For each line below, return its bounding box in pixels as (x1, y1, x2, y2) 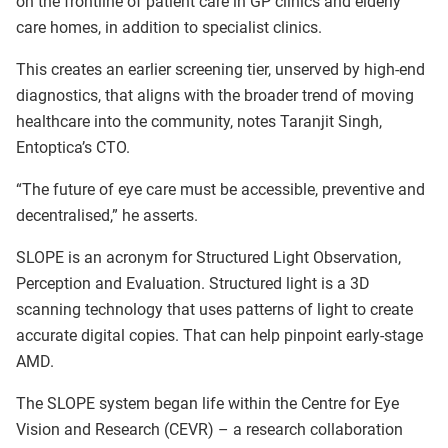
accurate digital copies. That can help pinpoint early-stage (16, 326, 423, 345)
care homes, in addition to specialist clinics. (16, 18, 322, 37)
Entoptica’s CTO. (16, 138, 130, 157)
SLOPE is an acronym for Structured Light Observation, (16, 248, 401, 267)
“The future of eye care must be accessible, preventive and (16, 180, 425, 199)
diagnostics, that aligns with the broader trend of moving (16, 86, 414, 105)
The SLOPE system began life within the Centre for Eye (16, 394, 399, 413)
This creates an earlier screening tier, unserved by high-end (16, 60, 425, 79)
